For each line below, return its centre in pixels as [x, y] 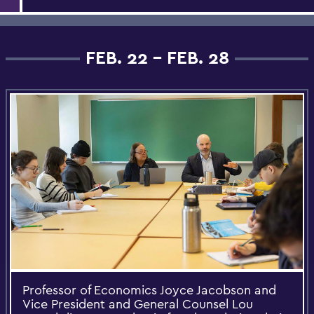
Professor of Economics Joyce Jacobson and [149, 290]
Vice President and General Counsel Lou [138, 304]
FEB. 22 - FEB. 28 [157, 57]
